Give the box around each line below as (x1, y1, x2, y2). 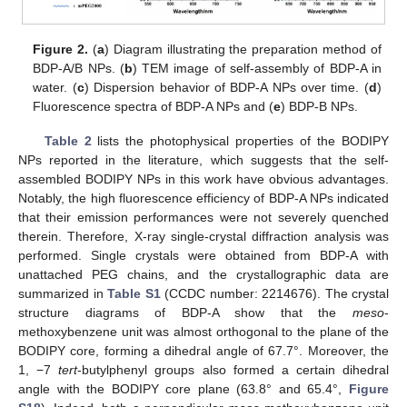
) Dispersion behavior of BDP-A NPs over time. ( (84, 80, 369, 95)
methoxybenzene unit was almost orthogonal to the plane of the (18, 324, 389, 340)
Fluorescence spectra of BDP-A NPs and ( (33, 99, 274, 114)
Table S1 (107, 286, 161, 302)
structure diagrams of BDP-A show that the (18, 305, 352, 321)
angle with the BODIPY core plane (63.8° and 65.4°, (18, 382, 349, 397)
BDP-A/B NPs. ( (33, 61, 124, 76)
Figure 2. (33, 42, 89, 57)
